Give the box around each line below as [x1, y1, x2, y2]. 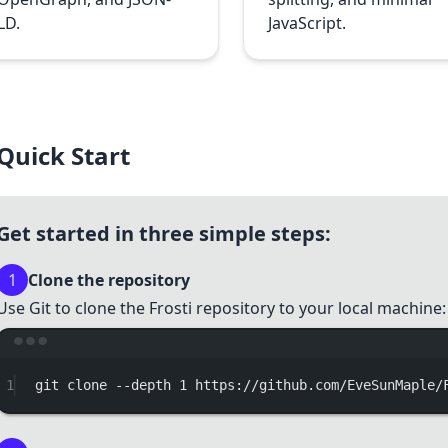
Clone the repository [28, 269, 190, 291]
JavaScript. [267, 12, 346, 34]
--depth [115, 377, 172, 393]
